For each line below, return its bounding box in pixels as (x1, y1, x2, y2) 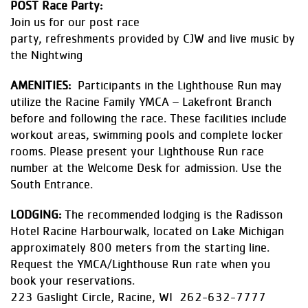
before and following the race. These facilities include (10, 113, 287, 125)
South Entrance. (10, 179, 93, 191)
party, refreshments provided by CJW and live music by (10, 33, 295, 45)
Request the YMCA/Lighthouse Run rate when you (10, 258, 270, 271)
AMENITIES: (10, 80, 71, 92)
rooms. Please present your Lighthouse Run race (10, 146, 264, 158)
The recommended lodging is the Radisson (61, 209, 283, 221)
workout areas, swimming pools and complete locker (10, 129, 283, 142)
